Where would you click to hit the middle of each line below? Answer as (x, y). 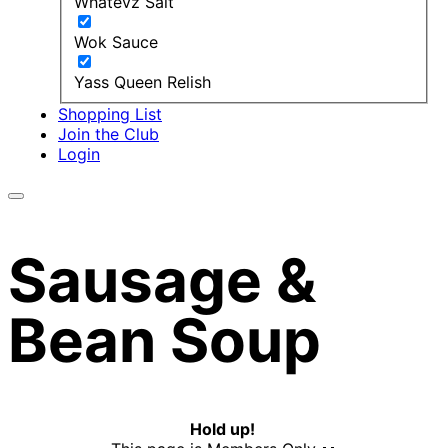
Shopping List (110, 113)
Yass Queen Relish (142, 81)
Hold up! (224, 429)
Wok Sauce (116, 41)
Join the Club (108, 133)
